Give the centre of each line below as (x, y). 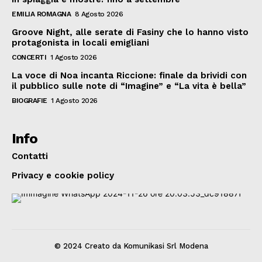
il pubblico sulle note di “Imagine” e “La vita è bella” (129, 86)
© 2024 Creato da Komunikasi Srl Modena (131, 246)
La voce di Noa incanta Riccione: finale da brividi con (129, 75)
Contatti (30, 156)
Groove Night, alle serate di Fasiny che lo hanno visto (130, 32)
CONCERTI (29, 57)
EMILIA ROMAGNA (41, 14)
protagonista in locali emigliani (80, 42)
